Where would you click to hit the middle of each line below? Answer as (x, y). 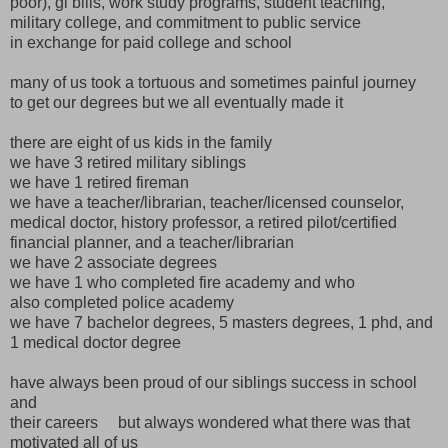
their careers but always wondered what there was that (210, 422)
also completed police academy (122, 302)
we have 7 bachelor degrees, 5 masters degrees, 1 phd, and (221, 322)
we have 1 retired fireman (99, 182)
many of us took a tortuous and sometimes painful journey (213, 82)
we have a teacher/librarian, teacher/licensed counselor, (207, 202)
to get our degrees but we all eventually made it (176, 102)
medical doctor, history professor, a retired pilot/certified (203, 222)
